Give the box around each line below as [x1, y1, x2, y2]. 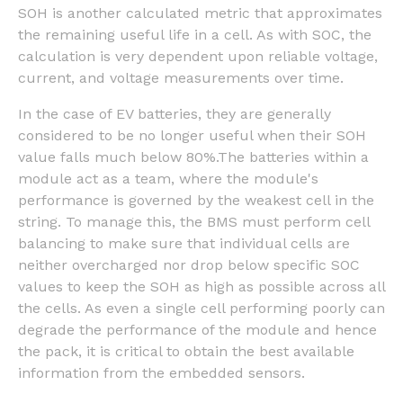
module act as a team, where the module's [18, 169, 318, 187]
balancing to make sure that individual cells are [18, 234, 350, 252]
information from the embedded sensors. [18, 363, 305, 381]
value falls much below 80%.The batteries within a [18, 148, 369, 166]
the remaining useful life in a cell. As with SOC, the [18, 25, 372, 43]
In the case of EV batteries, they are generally [18, 104, 331, 122]
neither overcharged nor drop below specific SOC [18, 255, 360, 273]
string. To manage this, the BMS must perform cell [18, 212, 370, 230]
